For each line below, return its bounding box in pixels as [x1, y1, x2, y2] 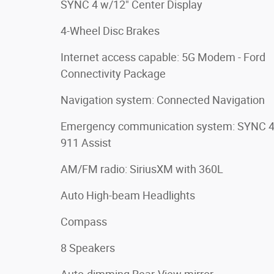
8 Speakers [61, 241, 115, 254]
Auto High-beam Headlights [61, 188, 195, 202]
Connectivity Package [61, 67, 166, 80]
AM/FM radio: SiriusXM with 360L [61, 162, 223, 176]
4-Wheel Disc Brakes [61, 24, 160, 37]
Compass [61, 215, 107, 228]
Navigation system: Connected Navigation [61, 93, 265, 106]
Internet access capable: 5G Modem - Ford [61, 50, 265, 64]
